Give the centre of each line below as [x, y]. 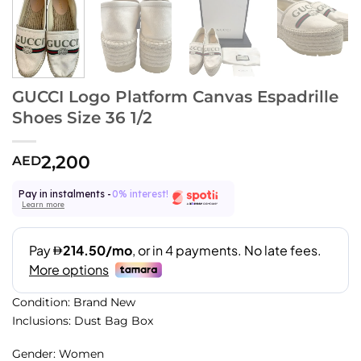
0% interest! [140, 193]
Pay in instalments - [65, 193]
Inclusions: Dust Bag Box [83, 320]
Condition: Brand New [74, 302]
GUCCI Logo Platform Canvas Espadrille [175, 97]
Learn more [43, 205]
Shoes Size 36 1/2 [82, 118]
